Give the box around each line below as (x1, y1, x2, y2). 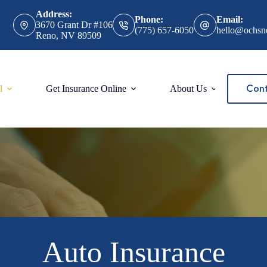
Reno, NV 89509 (35, 30, 101, 41)
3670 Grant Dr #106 (35, 20, 113, 30)
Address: (35, 9, 72, 19)
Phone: (135, 14, 164, 24)
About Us (169, 83, 207, 94)
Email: (216, 14, 243, 24)
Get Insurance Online (45, 83, 126, 94)
